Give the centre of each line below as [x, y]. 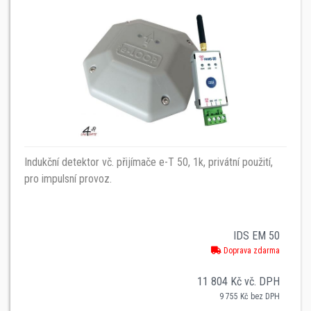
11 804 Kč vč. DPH [238, 281]
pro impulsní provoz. [68, 178]
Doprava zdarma [251, 250]
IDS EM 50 [257, 235]
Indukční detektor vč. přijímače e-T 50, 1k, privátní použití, [149, 162]
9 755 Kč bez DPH [250, 296]
